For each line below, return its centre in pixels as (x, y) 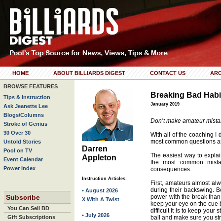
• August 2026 (100, 190)
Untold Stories (22, 142)
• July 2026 (96, 215)
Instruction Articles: (104, 179)
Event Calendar (23, 159)
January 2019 (165, 104)
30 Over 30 (17, 133)
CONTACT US (168, 73)
